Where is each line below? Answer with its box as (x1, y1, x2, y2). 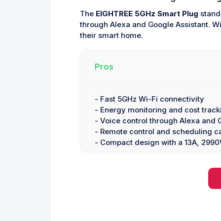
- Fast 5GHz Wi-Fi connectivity (94, 95, 204, 104)
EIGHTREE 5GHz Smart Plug (95, 9, 198, 19)
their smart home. (79, 31, 143, 40)
